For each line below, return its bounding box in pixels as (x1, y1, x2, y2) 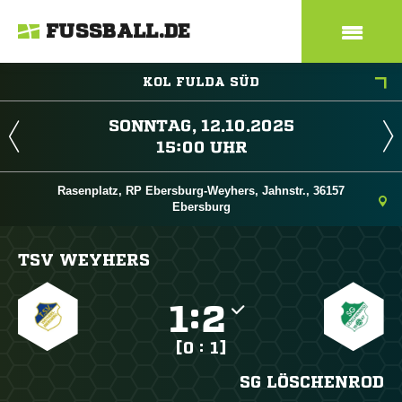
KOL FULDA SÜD (143, 75, 259, 88)
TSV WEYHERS (18, 251, 150, 267)
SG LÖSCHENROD (239, 373, 384, 389)
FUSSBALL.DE (46, 22, 191, 41)
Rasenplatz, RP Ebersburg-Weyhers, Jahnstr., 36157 (57, 184, 345, 197)
